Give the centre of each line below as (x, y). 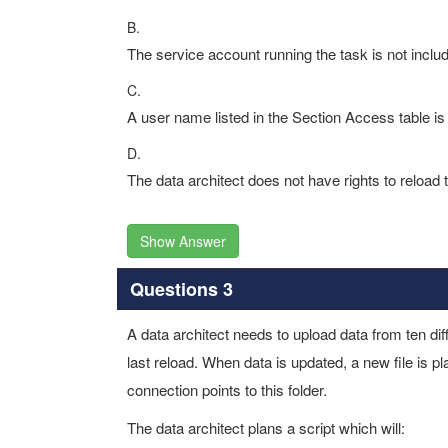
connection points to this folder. (227, 389)
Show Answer (183, 241)
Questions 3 (181, 288)
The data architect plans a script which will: (266, 427)
